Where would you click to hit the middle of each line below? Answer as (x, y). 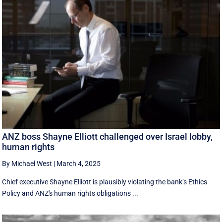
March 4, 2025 (79, 163)
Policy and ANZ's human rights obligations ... (70, 193)
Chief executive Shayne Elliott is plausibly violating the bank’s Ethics (105, 182)
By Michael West (27, 163)
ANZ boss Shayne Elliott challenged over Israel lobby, (108, 136)
